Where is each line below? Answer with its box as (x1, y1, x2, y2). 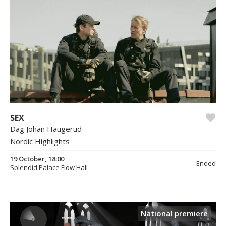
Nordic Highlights (10, 136, 70, 147)
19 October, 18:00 (10, 154, 64, 164)
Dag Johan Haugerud (10, 124, 82, 134)
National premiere (141, 208, 208, 219)
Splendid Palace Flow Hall (10, 163, 88, 173)
